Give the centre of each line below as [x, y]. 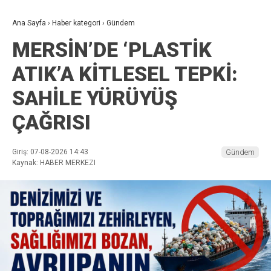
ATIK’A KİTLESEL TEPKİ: [125, 74]
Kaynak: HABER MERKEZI [54, 163]
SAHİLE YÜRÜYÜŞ [95, 98]
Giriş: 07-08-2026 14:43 [50, 152]
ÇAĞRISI [51, 122]
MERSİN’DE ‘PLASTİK [112, 50]
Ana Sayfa [29, 23]
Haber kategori [76, 23]
